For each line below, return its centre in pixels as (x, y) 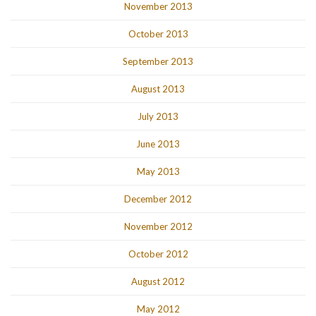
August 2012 (158, 282)
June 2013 (158, 144)
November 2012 (158, 227)
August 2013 (158, 89)
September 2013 (158, 62)
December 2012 (158, 199)
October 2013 (158, 34)
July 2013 (158, 117)
